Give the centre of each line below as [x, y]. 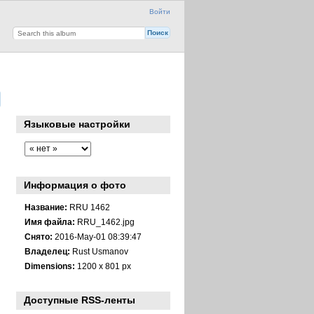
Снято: [38, 236]
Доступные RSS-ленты [80, 300]
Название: [46, 207]
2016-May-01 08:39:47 [97, 236]
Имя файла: [49, 221]
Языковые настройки [77, 124]
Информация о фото [75, 185]
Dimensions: [49, 266]
